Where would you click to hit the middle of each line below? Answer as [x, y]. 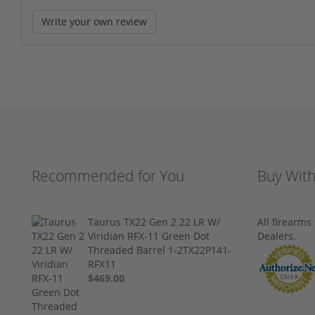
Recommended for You [108, 175]
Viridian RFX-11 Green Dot [149, 236]
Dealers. [277, 236]
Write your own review [94, 21]
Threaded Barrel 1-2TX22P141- [160, 250]
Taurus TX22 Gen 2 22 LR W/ [154, 221]
